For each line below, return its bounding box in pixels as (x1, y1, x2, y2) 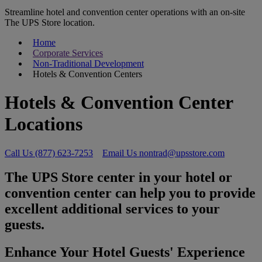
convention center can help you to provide (5, 185, 256, 201)
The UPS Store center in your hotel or (5, 170, 232, 185)
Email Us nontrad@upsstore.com (102, 147, 225, 158)
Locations (5, 113, 82, 135)
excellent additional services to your (5, 201, 220, 217)
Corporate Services (33, 47, 103, 58)
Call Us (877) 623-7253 (5, 147, 93, 158)
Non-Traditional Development (33, 58, 144, 68)
